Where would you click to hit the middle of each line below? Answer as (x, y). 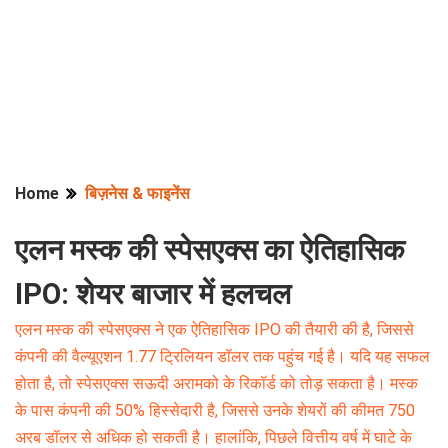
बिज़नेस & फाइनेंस (137, 193)
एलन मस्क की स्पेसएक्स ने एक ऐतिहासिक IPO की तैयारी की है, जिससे (214, 329)
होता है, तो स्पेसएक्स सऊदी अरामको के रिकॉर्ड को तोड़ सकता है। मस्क (216, 383)
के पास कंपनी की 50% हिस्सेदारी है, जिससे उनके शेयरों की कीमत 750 (215, 410)
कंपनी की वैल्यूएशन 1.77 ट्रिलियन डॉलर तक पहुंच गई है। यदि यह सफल (222, 356)
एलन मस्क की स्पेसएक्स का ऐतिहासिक (210, 250)
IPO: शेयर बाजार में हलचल (153, 294)
